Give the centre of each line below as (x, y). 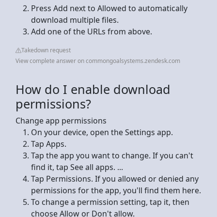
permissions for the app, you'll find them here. (116, 190)
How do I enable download (93, 89)
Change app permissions (61, 120)
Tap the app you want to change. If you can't (112, 155)
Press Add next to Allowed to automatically (109, 8)
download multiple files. (75, 20)
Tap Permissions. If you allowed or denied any (115, 178)
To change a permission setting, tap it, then (110, 202)
